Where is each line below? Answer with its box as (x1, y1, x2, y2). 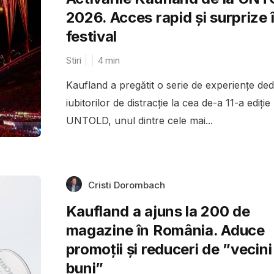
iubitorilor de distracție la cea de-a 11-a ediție (65, 96, 270, 109)
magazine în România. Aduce (65, 221, 265, 239)
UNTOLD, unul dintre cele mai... (65, 114, 213, 127)
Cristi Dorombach (87, 179, 165, 191)
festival (65, 27, 117, 45)
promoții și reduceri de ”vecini (65, 240, 272, 258)
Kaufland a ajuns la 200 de (65, 202, 250, 220)
